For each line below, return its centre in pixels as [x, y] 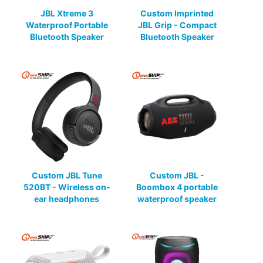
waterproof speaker [177, 198]
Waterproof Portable [67, 25]
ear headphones [67, 198]
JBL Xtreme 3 [67, 13]
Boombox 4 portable [177, 187]
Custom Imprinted [177, 13]
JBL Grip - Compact [177, 25]
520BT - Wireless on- [67, 187]
